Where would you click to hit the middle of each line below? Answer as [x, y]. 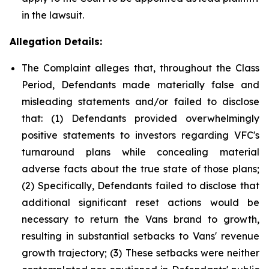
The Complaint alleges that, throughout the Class [141, 68]
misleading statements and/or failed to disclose [141, 101]
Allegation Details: [56, 41]
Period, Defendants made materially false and [141, 85]
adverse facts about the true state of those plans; [141, 169]
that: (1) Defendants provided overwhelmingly [141, 118]
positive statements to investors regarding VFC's [141, 135]
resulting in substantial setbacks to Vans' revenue [141, 236]
